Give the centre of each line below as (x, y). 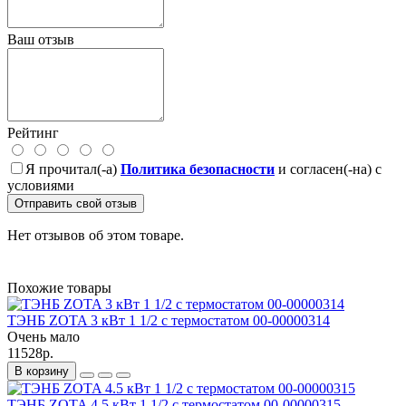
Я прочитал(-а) (73, 169)
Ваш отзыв (41, 39)
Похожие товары (59, 287)
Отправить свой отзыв (76, 203)
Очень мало (43, 336)
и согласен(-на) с (328, 169)
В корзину (42, 371)
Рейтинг (33, 132)
